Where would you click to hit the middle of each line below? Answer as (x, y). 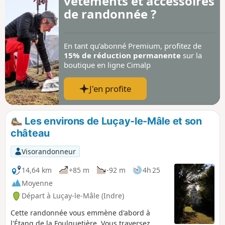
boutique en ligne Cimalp (107, 65)
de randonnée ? (110, 14)
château (30, 133)
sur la (192, 55)
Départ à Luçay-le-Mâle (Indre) (73, 196)
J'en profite (110, 89)
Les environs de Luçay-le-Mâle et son (112, 121)
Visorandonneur (48, 151)
